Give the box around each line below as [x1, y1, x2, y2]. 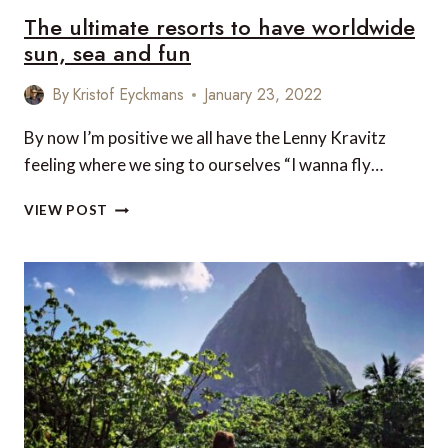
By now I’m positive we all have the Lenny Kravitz [24, 127, 386, 149]
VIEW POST [24, 202, 109, 219]
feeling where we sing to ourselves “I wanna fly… [24, 154, 383, 176]
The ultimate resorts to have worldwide [24, 11, 415, 44]
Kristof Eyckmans [72, 83, 185, 107]
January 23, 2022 [204, 83, 323, 107]
